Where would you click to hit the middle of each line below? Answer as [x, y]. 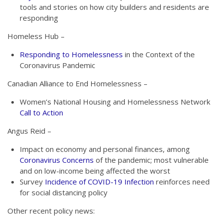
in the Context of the [159, 54]
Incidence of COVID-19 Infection [99, 182]
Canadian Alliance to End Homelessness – [77, 83]
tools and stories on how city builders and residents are [114, 7]
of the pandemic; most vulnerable [151, 160]
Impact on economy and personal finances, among [105, 149]
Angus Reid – [29, 131]
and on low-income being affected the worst [95, 171]
